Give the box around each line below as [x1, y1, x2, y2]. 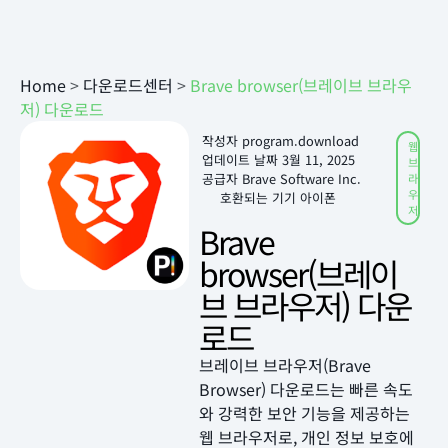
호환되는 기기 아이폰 [220, 188, 337, 207]
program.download [238, 131, 360, 150]
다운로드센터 [83, 73, 173, 97]
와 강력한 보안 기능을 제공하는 [199, 401, 411, 425]
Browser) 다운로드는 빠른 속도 [199, 377, 414, 401]
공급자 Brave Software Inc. [202, 169, 362, 188]
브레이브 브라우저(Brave [199, 353, 372, 377]
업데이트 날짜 [202, 150, 279, 169]
